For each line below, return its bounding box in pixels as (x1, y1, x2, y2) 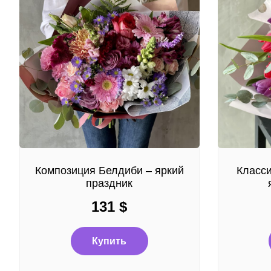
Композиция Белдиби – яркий (34, 165, 184, 177)
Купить (92, 236, 127, 246)
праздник (86, 177, 133, 189)
